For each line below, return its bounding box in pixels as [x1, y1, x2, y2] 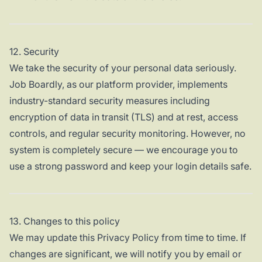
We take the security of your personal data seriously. [9, 62, 236, 74]
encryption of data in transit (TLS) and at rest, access [9, 111, 238, 123]
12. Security [9, 46, 59, 58]
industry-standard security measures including [9, 95, 210, 107]
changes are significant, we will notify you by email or [9, 248, 242, 260]
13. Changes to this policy [9, 215, 120, 227]
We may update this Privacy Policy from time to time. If [9, 232, 246, 244]
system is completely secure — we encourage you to [9, 144, 238, 156]
